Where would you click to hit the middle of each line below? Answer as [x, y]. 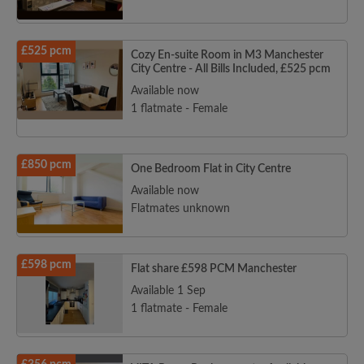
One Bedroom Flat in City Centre [211, 169]
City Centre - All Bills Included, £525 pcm [231, 69]
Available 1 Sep [168, 291]
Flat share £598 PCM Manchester [214, 269]
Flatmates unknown [180, 209]
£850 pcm [46, 165]
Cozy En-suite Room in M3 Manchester [227, 56]
